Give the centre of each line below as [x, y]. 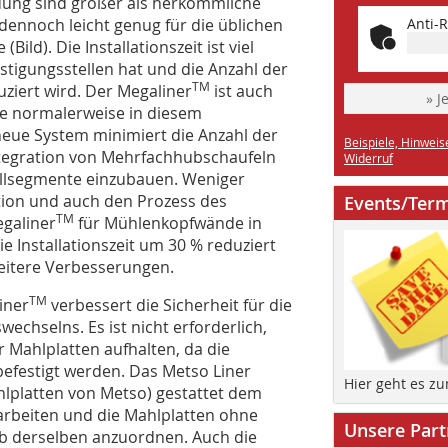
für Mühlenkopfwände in [168, 222]
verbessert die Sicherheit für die [169, 304]
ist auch [241, 90]
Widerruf [368, 158]
